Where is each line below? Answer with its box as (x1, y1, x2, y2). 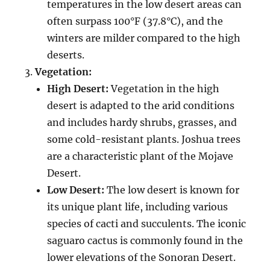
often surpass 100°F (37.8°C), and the (47, 14, 224, 27)
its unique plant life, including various (47, 200, 228, 213)
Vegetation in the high (108, 82, 220, 95)
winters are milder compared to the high (47, 31, 241, 44)
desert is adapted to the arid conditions (47, 99, 235, 111)
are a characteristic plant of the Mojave (47, 149, 234, 162)
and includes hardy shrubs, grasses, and (47, 116, 237, 128)
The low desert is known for (104, 183, 240, 196)
